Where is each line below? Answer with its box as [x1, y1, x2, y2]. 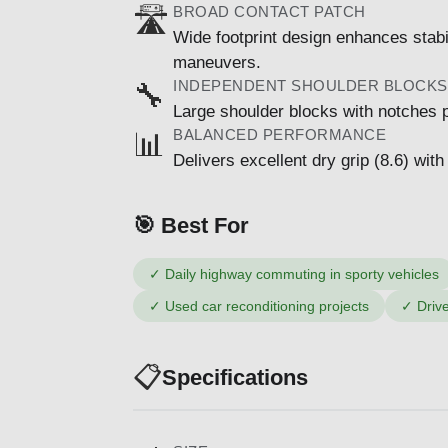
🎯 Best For [133, 212, 249, 238]
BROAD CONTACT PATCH [173, 2, 366, 20]
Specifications [162, 365, 308, 391]
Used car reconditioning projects [165, 297, 369, 314]
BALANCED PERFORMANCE [173, 125, 386, 143]
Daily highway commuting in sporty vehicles [165, 265, 439, 282]
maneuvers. [173, 52, 261, 72]
